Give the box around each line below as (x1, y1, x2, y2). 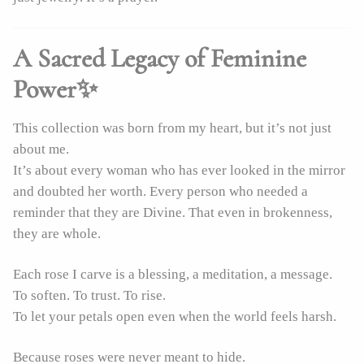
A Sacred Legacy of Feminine (13, 41, 306, 74)
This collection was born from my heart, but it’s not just (13, 119, 331, 136)
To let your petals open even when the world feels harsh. (13, 308, 336, 324)
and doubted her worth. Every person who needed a (13, 183, 308, 199)
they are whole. (13, 225, 101, 241)
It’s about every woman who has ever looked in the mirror (13, 162, 345, 178)
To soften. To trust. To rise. (13, 287, 166, 303)
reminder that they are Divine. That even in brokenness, (13, 204, 332, 220)
